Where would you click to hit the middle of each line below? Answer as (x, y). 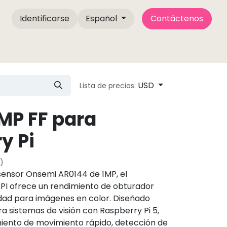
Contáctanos (89, 47)
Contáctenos (177, 18)
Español (102, 18)
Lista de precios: (108, 86)
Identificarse (45, 18)
